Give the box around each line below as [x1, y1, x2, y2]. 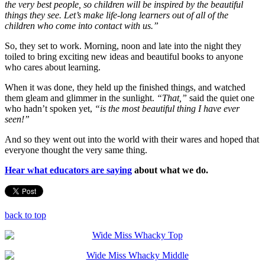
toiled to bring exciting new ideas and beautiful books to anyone [5, 51, 243, 62]
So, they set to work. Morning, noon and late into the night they [5, 40, 241, 51]
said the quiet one [187, 92, 254, 103]
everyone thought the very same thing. [5, 144, 147, 155]
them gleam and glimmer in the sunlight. [5, 92, 157, 103]
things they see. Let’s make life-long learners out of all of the [5, 9, 228, 20]
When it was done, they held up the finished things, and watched [5, 82, 245, 92]
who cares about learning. [5, 62, 101, 72]
